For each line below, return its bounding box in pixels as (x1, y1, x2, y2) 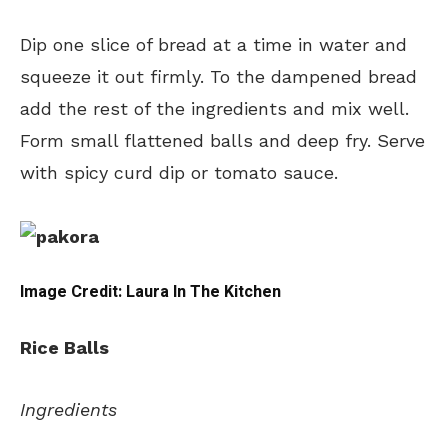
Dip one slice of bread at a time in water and (20, 34, 407, 56)
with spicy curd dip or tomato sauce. (20, 162, 338, 184)
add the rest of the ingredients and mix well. (20, 98, 409, 120)
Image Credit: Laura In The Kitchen (20, 279, 281, 304)
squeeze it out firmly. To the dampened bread (20, 66, 417, 88)
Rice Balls (20, 336, 109, 358)
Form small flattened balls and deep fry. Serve (20, 130, 425, 152)
